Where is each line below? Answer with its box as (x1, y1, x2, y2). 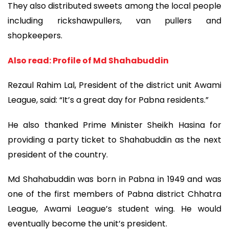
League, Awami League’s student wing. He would (8, 203, 221, 215)
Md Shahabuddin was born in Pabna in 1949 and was (8, 173, 221, 186)
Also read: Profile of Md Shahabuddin (8, 54, 169, 66)
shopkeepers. (8, 30, 62, 42)
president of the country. (8, 148, 108, 161)
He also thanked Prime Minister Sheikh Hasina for (8, 119, 221, 131)
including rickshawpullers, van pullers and (8, 15, 221, 27)
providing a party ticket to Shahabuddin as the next (8, 133, 221, 146)
